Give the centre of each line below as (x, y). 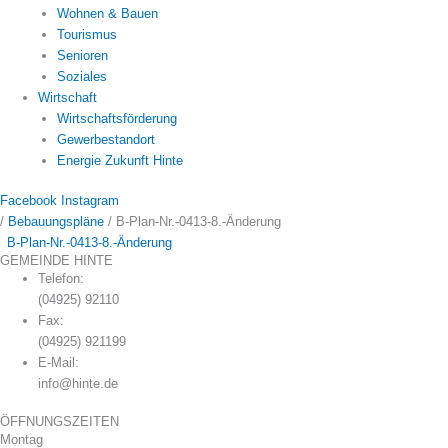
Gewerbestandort (106, 140)
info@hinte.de (78, 384)
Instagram (90, 201)
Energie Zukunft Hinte (120, 161)
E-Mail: (59, 363)
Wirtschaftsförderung (117, 119)
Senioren (83, 56)
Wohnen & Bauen (108, 14)
